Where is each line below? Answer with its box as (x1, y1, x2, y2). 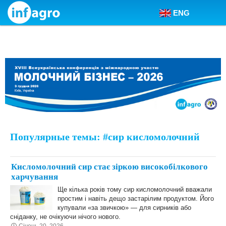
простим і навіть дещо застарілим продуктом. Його (58, 195, 214, 202)
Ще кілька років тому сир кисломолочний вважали (58, 186, 212, 193)
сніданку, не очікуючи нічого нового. (10, 213, 121, 220)
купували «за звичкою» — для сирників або (58, 204, 191, 211)
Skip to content (6, 17, 60, 25)
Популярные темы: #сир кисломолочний (10, 131, 200, 142)
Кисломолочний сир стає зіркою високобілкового (11, 162, 208, 172)
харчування (11, 172, 58, 182)
